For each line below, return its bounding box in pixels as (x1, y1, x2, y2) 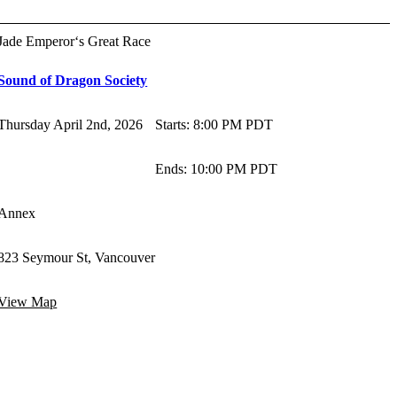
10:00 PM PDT (191, 161, 278, 177)
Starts (155, 117, 187, 133)
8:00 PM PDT (193, 117, 274, 133)
